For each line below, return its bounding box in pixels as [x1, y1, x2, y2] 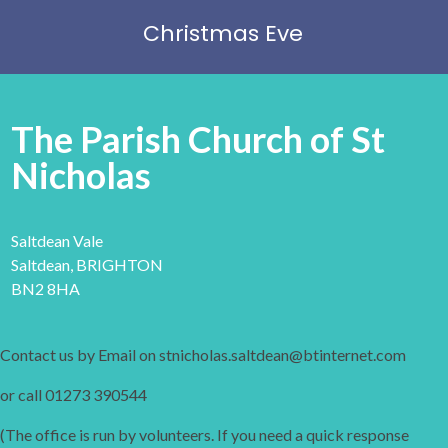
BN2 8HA [11, 278, 80, 298]
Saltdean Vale [11, 230, 103, 250]
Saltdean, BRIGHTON [11, 254, 163, 274]
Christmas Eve [143, 17, 303, 49]
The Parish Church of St [11, 116, 385, 161]
